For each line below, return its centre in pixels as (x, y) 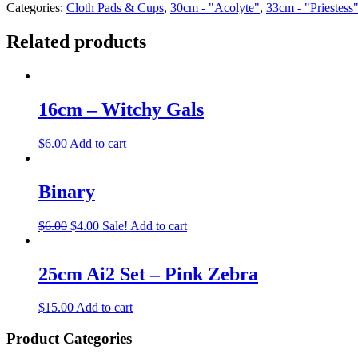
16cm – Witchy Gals (121, 109)
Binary (67, 191)
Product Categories (69, 339)
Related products (76, 42)
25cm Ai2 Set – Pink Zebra (148, 274)
